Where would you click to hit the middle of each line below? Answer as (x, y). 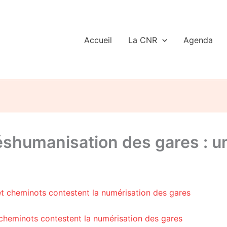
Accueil (98, 40)
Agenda (198, 40)
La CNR (143, 40)
